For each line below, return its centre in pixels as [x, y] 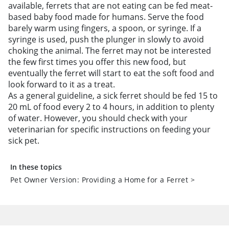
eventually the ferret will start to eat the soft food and [111, 73]
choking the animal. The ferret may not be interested [110, 51]
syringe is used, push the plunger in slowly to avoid [106, 39]
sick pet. [24, 141]
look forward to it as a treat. [62, 84]
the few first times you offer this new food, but [97, 62]
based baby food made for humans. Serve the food [106, 17]
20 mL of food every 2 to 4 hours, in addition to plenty [111, 107]
